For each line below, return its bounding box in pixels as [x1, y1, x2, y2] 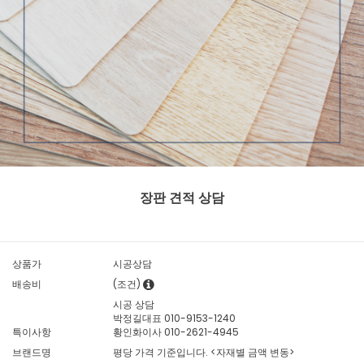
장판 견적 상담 [140, 188, 224, 208]
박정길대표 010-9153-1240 [113, 311, 236, 326]
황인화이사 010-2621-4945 [113, 325, 240, 340]
